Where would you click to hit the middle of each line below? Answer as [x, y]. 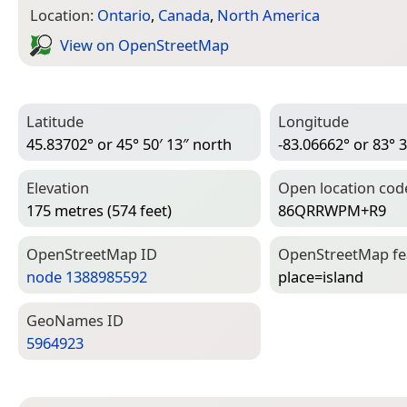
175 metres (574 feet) [99, 210]
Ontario [124, 15]
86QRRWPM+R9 [332, 210]
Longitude [313, 122]
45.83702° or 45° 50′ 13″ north [129, 144]
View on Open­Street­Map [144, 45]
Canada [184, 15]
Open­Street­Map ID [92, 254]
